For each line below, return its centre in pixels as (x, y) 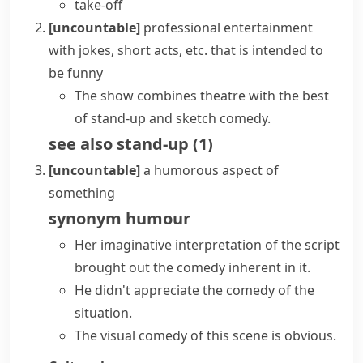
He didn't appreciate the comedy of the (194, 290)
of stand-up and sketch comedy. (173, 118)
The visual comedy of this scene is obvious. (205, 335)
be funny (76, 73)
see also (81, 144)
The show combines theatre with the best (202, 96)
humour (158, 218)
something (82, 193)
